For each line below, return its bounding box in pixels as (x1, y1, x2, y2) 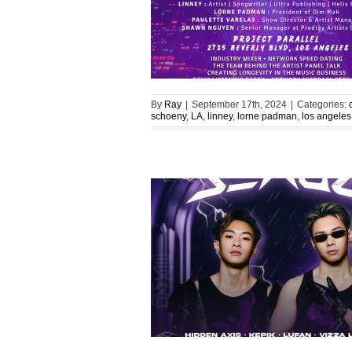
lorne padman (237, 111, 297, 122)
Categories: (297, 99, 349, 110)
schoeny (151, 111, 186, 122)
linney (207, 111, 233, 122)
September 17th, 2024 (192, 99, 287, 110)
